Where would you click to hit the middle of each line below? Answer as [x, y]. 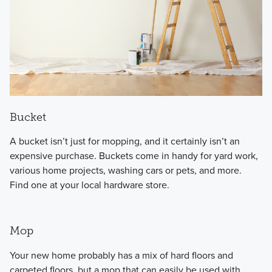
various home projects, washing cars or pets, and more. [125, 171]
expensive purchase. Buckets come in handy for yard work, [134, 156]
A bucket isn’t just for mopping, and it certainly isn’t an [124, 141]
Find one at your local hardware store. [89, 185]
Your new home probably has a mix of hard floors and [121, 255]
